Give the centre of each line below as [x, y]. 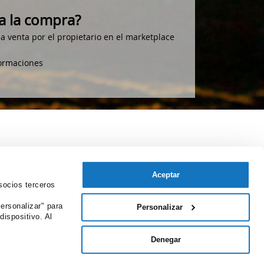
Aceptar [166, 174]
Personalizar [160, 207]
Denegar [166, 239]
